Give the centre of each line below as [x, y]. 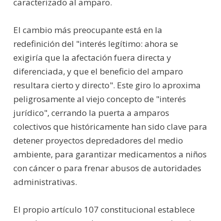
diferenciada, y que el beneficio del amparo [98, 71]
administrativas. [45, 182]
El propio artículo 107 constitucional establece [104, 209]
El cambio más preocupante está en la [88, 30]
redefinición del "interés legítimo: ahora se [95, 43]
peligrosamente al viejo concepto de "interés [99, 99]
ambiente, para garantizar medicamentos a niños [110, 154]
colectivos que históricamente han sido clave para [110, 126]
